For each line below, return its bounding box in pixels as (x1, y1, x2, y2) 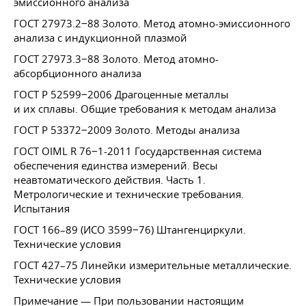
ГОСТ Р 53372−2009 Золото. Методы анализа (14, 123, 240, 137)
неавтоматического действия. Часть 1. (14, 173, 206, 186)
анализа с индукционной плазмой (14, 31, 187, 44)
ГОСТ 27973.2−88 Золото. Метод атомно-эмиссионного (14, 16, 290, 30)
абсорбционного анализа (14, 66, 141, 80)
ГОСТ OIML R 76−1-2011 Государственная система (14, 144, 262, 158)
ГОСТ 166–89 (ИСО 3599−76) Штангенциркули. (14, 223, 246, 236)
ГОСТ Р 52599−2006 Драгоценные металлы (14, 87, 229, 101)
